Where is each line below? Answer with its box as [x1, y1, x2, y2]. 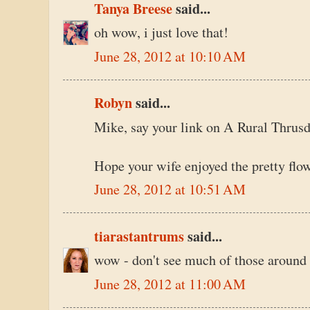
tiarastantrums [94, 226, 184, 246]
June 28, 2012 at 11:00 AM [94, 274, 246, 293]
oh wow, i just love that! [94, 23, 228, 42]
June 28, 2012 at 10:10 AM [94, 46, 246, 66]
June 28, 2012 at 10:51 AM [94, 180, 246, 199]
